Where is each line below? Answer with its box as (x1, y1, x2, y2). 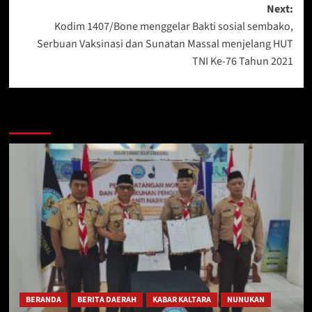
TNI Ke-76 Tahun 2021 (192, 54, 293, 70)
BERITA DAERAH (77, 294, 136, 306)
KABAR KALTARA (152, 294, 211, 306)
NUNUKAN (226, 294, 265, 306)
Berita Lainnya (8, 110, 99, 130)
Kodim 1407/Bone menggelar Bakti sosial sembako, (54, 19, 293, 35)
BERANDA (25, 294, 61, 306)
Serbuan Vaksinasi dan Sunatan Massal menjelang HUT (36, 36, 293, 52)
